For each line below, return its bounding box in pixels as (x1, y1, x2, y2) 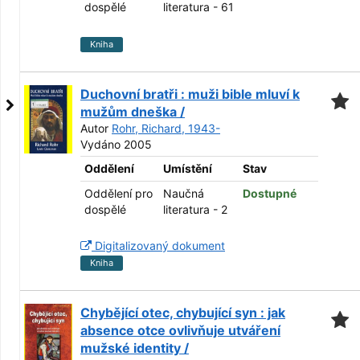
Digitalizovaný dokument (92, 239, 225, 252)
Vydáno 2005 (80, 137, 152, 151)
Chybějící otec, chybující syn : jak (80, 305, 285, 321)
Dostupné (243, 186, 297, 200)
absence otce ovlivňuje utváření (80, 322, 280, 338)
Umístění (163, 162, 212, 175)
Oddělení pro (84, 186, 153, 200)
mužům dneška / (80, 104, 185, 120)
